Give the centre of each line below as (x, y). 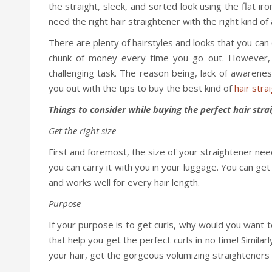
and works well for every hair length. (124, 182)
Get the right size (82, 131)
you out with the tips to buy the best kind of (141, 88)
